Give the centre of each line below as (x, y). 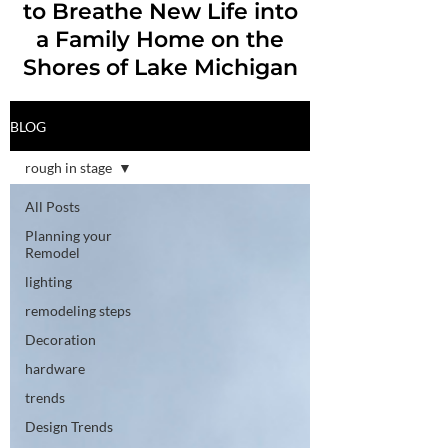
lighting (48, 281)
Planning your (68, 235)
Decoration (60, 339)
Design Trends (69, 426)
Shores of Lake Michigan (160, 67)
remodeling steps (78, 310)
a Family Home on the (160, 39)
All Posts (52, 206)
